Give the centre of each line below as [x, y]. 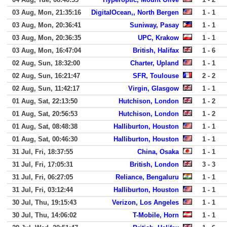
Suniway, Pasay [154, 25]
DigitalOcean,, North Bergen [135, 12]
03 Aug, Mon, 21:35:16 [47, 12]
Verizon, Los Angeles [145, 202]
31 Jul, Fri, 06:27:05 [43, 177]
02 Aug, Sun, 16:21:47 [46, 76]
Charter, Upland [155, 63]
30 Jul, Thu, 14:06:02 [44, 215]
